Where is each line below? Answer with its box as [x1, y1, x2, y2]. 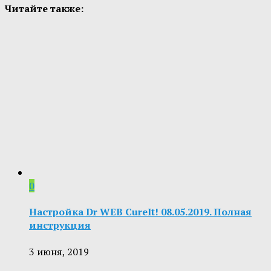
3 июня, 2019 [29, 244, 89, 258]
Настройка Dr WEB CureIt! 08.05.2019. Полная [29, 205, 252, 219]
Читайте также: [5, 1, 83, 15]
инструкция [29, 218, 91, 232]
